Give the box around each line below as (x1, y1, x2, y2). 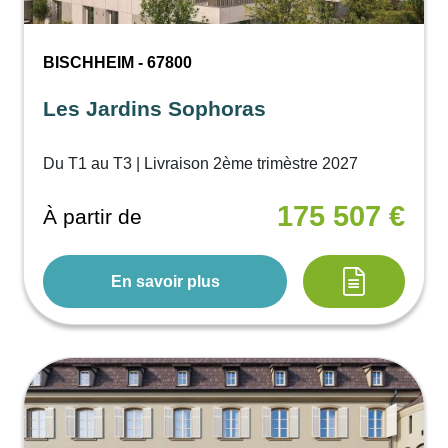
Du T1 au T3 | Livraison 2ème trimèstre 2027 (43, 155, 359, 173)
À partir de (43, 204, 143, 228)
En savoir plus (110, 272, 220, 290)
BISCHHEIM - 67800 (43, 54, 193, 72)
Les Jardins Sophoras (43, 97, 267, 121)
